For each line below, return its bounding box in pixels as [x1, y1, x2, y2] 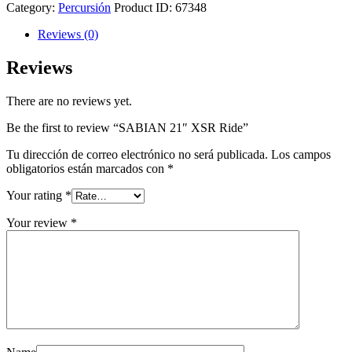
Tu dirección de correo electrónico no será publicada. [6, 147, 268, 161]
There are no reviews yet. [6, 93, 132, 108]
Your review [6, 215, 71, 229]
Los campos [271, 147, 331, 161]
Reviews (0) [38, 27, 98, 41]
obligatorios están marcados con [6, 161, 167, 175]
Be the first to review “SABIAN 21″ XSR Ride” [6, 120, 248, 134]
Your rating [6, 188, 65, 202]
